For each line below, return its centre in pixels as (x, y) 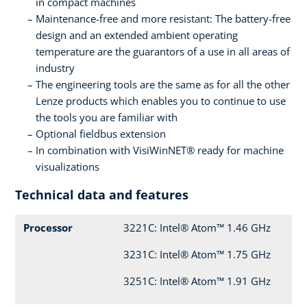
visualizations (67, 167)
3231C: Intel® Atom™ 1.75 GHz (197, 255)
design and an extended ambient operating (137, 35)
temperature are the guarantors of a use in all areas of (163, 52)
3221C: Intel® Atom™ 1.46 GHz (197, 228)
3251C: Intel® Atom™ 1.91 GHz (197, 281)
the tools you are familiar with (107, 118)
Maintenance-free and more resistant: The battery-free (163, 19)
